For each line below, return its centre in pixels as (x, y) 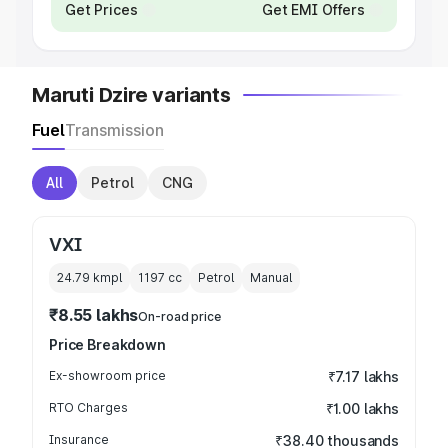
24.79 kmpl (89, 277)
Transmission (114, 130)
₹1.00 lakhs (362, 408)
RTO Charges (88, 407)
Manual (271, 277)
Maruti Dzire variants (131, 95)
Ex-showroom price (107, 375)
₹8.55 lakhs (94, 315)
